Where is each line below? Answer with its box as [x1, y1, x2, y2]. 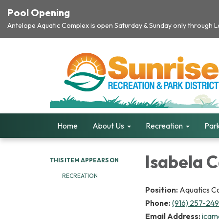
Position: [145, 184, 179, 195]
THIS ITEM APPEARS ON [50, 156, 119, 164]
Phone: [145, 197, 172, 208]
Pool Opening [7, 6, 70, 19]
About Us [92, 121, 124, 131]
